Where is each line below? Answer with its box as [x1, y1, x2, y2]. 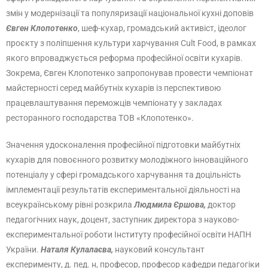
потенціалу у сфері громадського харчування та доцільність [6, 170, 241, 179]
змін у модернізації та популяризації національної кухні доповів [6, 8, 254, 18]
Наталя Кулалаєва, [41, 245, 115, 254]
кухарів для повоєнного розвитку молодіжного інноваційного [6, 155, 248, 165]
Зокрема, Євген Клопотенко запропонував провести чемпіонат [6, 68, 253, 78]
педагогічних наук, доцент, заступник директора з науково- [6, 215, 239, 224]
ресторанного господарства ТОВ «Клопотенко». [6, 113, 194, 123]
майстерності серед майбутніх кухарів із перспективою [6, 83, 221, 93]
